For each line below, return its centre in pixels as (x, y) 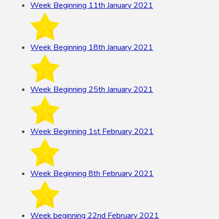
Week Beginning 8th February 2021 (92, 173)
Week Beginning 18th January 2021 (92, 47)
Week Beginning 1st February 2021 (92, 131)
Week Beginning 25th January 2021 (92, 89)
